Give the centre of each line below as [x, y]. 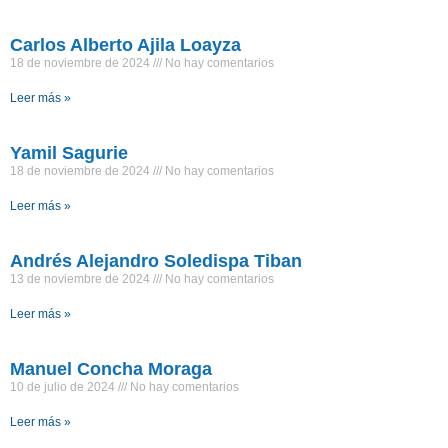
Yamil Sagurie [69, 153]
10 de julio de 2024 [64, 387]
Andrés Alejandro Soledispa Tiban [156, 261]
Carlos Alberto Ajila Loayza [125, 45]
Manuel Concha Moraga [111, 369]
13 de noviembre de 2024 [81, 279]
